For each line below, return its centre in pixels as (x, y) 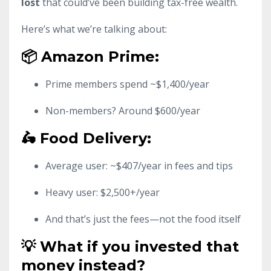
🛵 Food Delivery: (86, 138)
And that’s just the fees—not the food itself (143, 219)
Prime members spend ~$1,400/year (127, 84)
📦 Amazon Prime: (90, 56)
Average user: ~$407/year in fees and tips (139, 165)
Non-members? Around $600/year (123, 110)
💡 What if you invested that (130, 246)
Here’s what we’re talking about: (94, 29)
